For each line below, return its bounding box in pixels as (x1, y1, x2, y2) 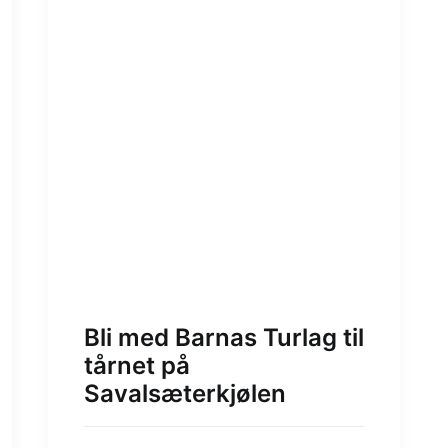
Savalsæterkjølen (84, 379, 286, 409)
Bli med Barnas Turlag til (84, 323, 364, 353)
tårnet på (84, 351, 190, 381)
